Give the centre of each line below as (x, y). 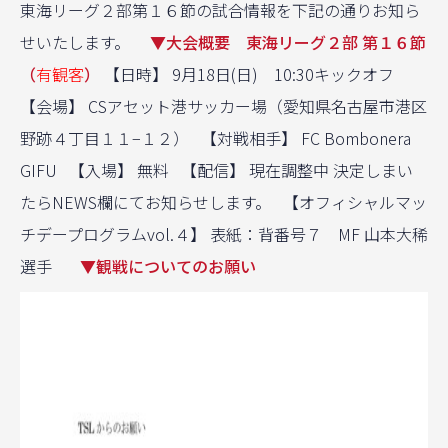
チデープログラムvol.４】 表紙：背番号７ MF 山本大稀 (224, 234)
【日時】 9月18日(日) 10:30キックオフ (251, 74)
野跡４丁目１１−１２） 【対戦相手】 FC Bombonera (215, 138)
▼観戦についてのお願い (168, 266)
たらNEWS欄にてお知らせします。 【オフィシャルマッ (223, 202)
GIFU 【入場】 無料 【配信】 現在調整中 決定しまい (216, 170)
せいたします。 (85, 42)
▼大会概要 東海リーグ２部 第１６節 (288, 42)
